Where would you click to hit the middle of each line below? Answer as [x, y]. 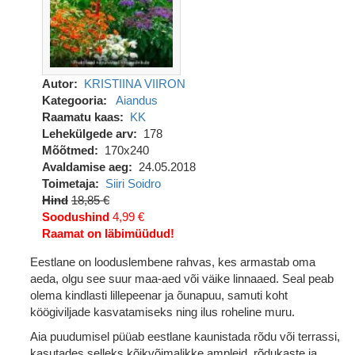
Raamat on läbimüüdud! [108, 233]
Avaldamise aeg [85, 167]
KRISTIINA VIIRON [134, 84]
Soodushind [76, 217]
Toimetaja [69, 183]
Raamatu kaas [81, 117]
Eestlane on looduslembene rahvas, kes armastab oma [173, 262]
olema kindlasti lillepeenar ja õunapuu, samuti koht [159, 295]
